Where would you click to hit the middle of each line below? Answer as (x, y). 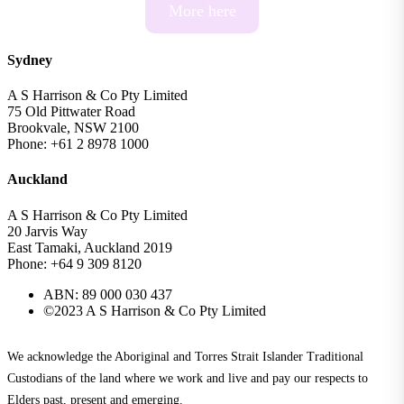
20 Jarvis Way (47, 231)
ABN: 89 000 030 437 (108, 294)
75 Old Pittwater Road (71, 112)
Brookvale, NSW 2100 (73, 128)
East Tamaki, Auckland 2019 (90, 247)
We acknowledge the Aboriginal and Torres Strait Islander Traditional (185, 356)
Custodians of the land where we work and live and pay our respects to (188, 378)
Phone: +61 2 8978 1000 (78, 144)
